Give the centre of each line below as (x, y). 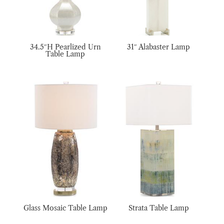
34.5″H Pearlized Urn (65, 47)
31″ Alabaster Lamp (159, 47)
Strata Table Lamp (158, 208)
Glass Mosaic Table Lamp (65, 208)
